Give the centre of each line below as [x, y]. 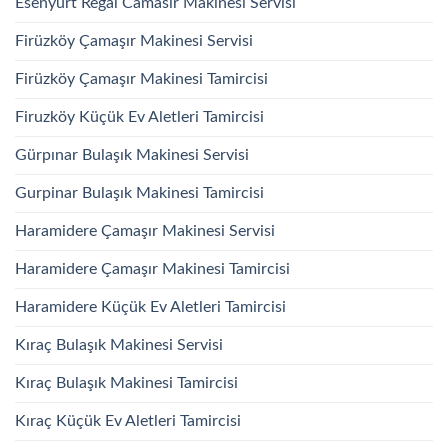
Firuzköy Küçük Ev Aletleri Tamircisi [139, 116]
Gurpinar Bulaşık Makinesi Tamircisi [139, 192]
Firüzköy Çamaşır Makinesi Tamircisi [141, 78]
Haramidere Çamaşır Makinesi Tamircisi [152, 268]
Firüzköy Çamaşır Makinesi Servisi [134, 40]
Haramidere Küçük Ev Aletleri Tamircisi [150, 306]
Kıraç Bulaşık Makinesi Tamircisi [126, 382]
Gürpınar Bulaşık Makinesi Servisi [132, 154]
